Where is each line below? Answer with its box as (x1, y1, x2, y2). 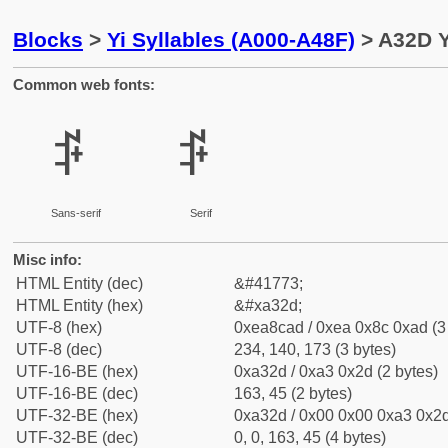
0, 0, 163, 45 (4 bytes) (234, 429, 386, 446)
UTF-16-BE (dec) (16, 385, 138, 402)
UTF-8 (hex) (16, 319, 102, 336)
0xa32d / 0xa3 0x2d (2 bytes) (234, 363, 438, 380)
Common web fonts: (13, 76, 155, 93)
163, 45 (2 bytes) (234, 385, 352, 402)
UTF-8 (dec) (16, 341, 102, 358)
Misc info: (13, 251, 82, 268)
